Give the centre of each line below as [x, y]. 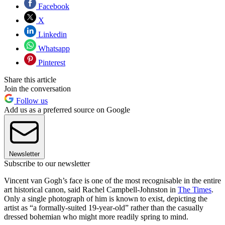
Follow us [31, 100]
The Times [195, 189]
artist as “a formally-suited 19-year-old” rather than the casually [104, 207]
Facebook [53, 6]
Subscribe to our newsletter [47, 163]
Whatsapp [53, 48]
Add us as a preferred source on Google [67, 109]
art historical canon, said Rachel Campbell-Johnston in [91, 189]
